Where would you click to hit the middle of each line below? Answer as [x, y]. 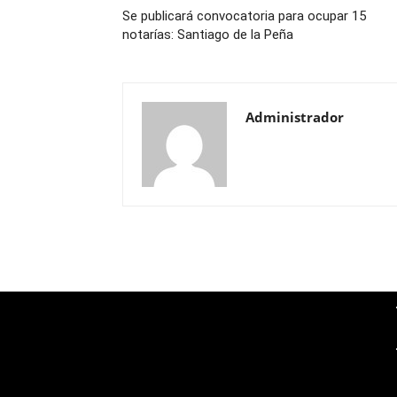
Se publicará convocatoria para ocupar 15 [244, 16]
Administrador [295, 117]
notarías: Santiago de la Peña [208, 35]
